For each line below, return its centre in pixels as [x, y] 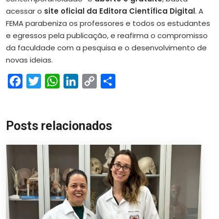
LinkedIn [94, 81]
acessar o [25, 11]
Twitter [55, 81]
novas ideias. [29, 60]
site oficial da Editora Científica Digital [120, 11]
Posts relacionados [59, 126]
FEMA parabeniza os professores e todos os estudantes [108, 23]
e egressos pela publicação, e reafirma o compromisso [107, 35]
